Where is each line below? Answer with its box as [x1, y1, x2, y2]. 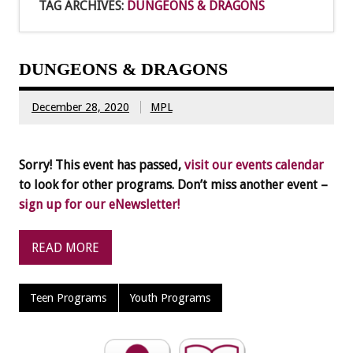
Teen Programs [30, 292, 107, 305]
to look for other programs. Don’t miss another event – [19, 177, 328, 193]
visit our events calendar [184, 158, 324, 173]
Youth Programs [130, 292, 211, 305]
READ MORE [32, 240, 99, 255]
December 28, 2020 [32, 100, 129, 113]
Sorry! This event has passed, [19, 158, 184, 173]
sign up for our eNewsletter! [19, 197, 180, 213]
